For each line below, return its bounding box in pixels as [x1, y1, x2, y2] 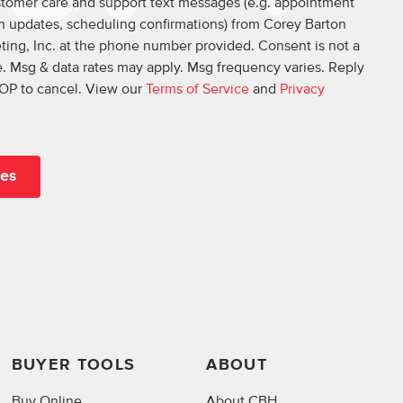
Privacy [279, 80, 325, 99]
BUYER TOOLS [11, 355, 136, 376]
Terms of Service [145, 80, 249, 99]
